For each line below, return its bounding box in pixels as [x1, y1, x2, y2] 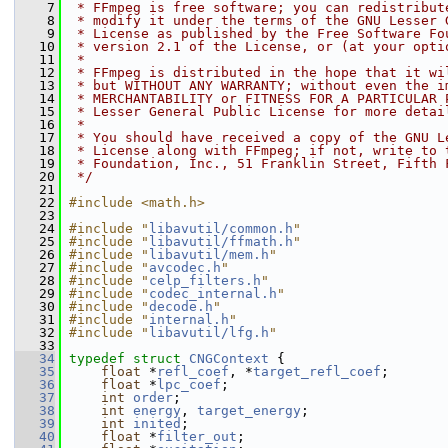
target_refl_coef [253, 364, 381, 379]
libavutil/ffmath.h [149, 234, 293, 249]
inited [133, 416, 181, 431]
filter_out [157, 429, 237, 444]
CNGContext [189, 351, 269, 366]
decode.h [149, 299, 213, 314]
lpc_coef [157, 377, 221, 392]
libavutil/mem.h [149, 247, 269, 262]
